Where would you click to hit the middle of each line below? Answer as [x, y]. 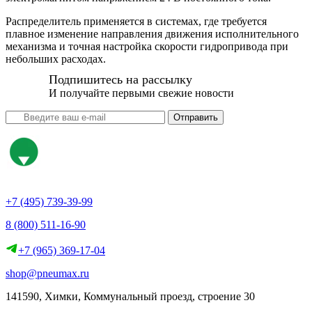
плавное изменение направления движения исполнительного [152, 33]
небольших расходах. [56, 58]
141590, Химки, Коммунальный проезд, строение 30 [130, 296]
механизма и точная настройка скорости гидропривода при [147, 46]
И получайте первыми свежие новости [141, 93]
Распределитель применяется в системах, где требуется [136, 21]
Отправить [196, 117]
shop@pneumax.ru [47, 273]
